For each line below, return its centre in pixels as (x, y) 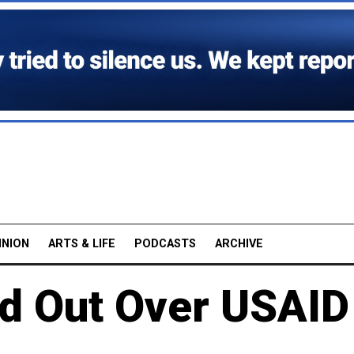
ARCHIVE (239, 243)
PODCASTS (165, 243)
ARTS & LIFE (82, 243)
